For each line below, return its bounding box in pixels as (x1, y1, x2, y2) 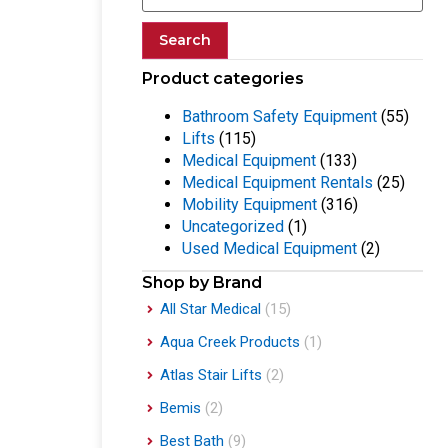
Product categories (142, 69, 304, 89)
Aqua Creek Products (160, 333, 300, 352)
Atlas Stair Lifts (160, 366, 262, 385)
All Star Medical (160, 300, 261, 319)
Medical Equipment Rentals (182, 173, 373, 193)
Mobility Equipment (182, 195, 317, 215)
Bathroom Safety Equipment (182, 107, 377, 127)
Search (159, 31, 211, 50)
